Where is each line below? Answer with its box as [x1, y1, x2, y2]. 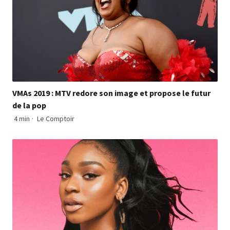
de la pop [12, 100, 46, 110]
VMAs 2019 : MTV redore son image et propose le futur [12, 87, 210, 98]
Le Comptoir [37, 113, 74, 123]
